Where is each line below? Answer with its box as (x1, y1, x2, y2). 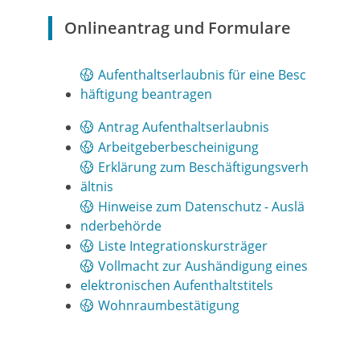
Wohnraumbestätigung (98, 297, 239, 314)
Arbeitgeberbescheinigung (98, 138, 259, 156)
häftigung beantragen (80, 85, 212, 103)
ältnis (80, 178, 113, 195)
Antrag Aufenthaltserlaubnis (98, 118, 269, 136)
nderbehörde (80, 217, 162, 235)
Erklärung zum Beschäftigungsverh (98, 158, 309, 176)
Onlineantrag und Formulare (64, 17, 291, 39)
